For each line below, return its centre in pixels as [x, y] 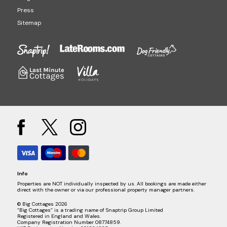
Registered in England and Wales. [59, 216]
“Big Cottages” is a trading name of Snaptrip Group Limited [90, 210]
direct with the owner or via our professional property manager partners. [106, 190]
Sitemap [29, 23]
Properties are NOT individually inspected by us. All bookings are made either [111, 184]
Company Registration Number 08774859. [69, 222]
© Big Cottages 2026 [42, 204]
